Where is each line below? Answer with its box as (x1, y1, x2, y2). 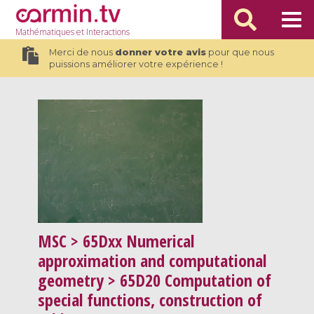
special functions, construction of (38, 288, 263, 312)
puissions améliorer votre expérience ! (48, 59, 223, 69)
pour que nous (205, 47, 274, 57)
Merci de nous (48, 47, 115, 57)
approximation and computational (38, 249, 267, 273)
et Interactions (74, 26, 130, 38)
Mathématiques (15, 26, 75, 38)
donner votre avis (114, 47, 206, 57)
